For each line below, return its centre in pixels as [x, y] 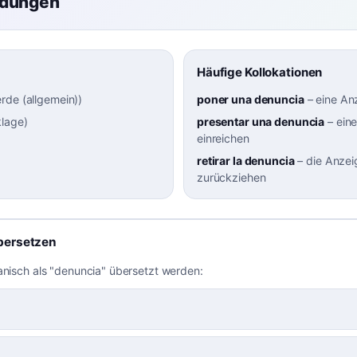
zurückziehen [231, 178]
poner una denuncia [251, 99]
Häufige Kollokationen [260, 73]
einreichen [223, 138]
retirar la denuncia [246, 161]
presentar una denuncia [261, 121]
